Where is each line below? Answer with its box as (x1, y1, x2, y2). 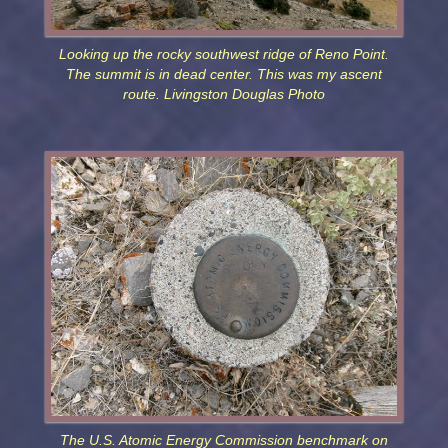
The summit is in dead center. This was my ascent (66, 67, 382, 83)
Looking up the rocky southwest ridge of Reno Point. (59, 47, 389, 63)
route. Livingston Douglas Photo (123, 87, 325, 103)
